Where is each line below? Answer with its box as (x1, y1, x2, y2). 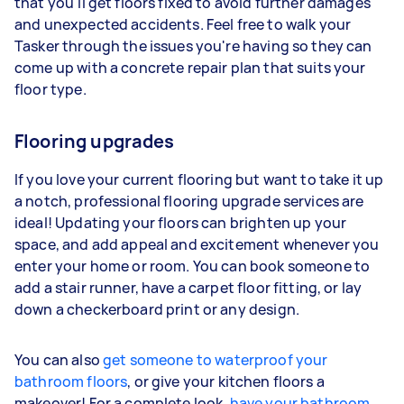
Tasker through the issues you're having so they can (14, 35, 372, 56)
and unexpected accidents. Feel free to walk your (14, 14, 352, 34)
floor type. (14, 78, 87, 99)
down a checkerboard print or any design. (14, 298, 299, 319)
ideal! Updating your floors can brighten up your (14, 212, 347, 233)
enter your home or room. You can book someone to (14, 255, 371, 276)
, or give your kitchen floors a (127, 371, 325, 391)
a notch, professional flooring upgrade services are (14, 190, 364, 211)
